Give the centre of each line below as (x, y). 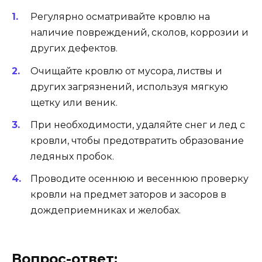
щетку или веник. (74, 102)
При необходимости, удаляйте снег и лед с (138, 125)
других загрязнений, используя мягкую (129, 87)
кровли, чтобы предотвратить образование (137, 140)
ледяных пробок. (72, 156)
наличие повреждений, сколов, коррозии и (139, 33)
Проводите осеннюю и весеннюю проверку (139, 179)
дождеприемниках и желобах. (106, 211)
